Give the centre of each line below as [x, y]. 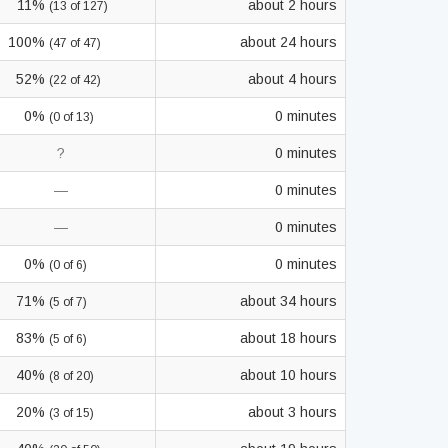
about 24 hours [288, 42]
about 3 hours [292, 412]
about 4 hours [292, 79]
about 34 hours [288, 301]
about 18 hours [288, 338]
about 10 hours [288, 375]
